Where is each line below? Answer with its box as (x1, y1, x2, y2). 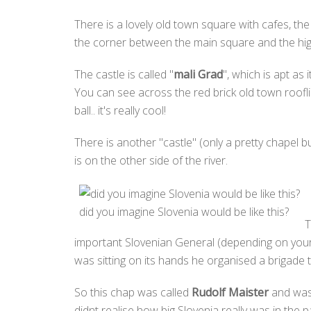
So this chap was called (74, 285, 192, 300)
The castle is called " (74, 67, 174, 82)
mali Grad (174, 67, 223, 82)
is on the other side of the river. (74, 153, 228, 168)
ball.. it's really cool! (74, 103, 166, 118)
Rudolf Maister (192, 285, 271, 300)
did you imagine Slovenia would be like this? (79, 203, 289, 219)
